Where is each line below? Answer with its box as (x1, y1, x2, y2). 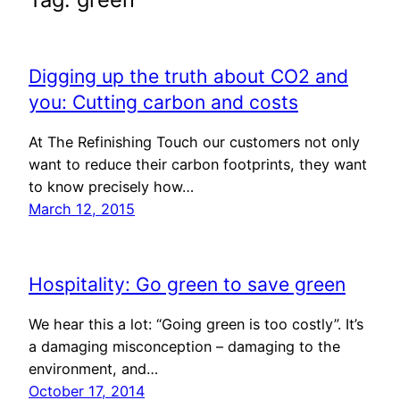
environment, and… (29, 359, 158, 378)
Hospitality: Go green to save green (29, 272, 346, 296)
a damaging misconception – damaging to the (29, 337, 340, 355)
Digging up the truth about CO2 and (29, 64, 348, 88)
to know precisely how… (29, 177, 194, 196)
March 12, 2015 (29, 199, 135, 218)
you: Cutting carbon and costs (29, 90, 298, 114)
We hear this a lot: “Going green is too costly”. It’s (29, 314, 363, 333)
